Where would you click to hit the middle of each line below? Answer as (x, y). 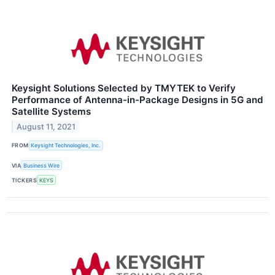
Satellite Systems (51, 111)
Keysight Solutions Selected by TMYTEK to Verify (124, 88)
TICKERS (25, 180)
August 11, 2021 (46, 126)
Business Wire (42, 165)
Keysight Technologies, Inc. (66, 145)
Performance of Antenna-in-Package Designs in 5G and (137, 99)
